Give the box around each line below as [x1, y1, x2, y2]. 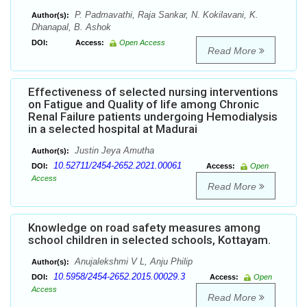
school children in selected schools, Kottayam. [28, 233, 271, 247]
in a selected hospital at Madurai [28, 122, 197, 136]
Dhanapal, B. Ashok [32, 22, 111, 33]
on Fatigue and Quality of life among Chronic [28, 97, 259, 112]
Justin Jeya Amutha [72, 145, 154, 156]
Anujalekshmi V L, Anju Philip [72, 256, 193, 267]
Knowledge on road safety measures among [28, 221, 260, 235]
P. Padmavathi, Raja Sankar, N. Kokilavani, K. [72, 10, 258, 21]
